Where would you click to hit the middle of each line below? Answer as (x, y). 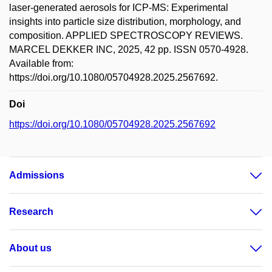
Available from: (41, 63)
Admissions (37, 175)
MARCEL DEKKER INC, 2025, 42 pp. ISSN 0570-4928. (129, 49)
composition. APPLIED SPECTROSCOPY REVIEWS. (126, 36)
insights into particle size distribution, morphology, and (125, 22)
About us (30, 248)
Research (31, 212)
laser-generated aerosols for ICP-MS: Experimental (119, 8)
